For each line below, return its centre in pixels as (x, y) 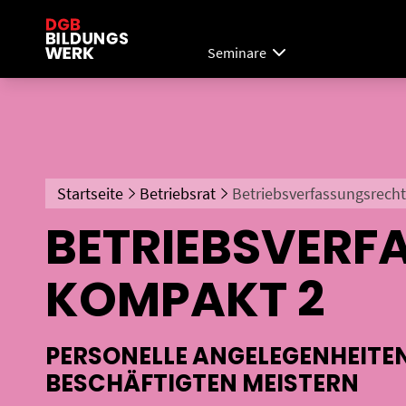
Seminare (237, 53)
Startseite (91, 193)
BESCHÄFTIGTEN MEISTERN (202, 383)
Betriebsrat (177, 193)
